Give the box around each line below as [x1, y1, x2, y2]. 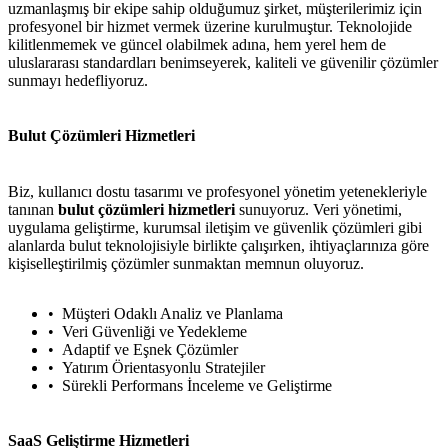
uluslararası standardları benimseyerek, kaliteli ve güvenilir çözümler [8, 54, 438, 72]
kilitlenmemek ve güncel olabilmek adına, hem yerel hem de [8, 36, 386, 54]
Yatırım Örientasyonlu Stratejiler [62, 358, 265, 376]
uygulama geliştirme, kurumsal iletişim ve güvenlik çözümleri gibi [8, 218, 422, 236]
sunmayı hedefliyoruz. [8, 72, 148, 90]
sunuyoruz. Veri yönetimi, [235, 200, 402, 218]
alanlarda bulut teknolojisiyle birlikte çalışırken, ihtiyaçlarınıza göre [8, 236, 429, 254]
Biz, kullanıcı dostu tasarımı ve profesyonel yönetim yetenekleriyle [8, 182, 427, 200]
